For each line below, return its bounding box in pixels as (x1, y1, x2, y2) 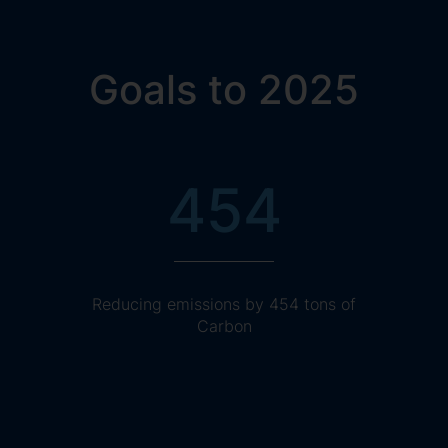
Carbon (196, 315, 252, 336)
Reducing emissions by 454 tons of (92, 293, 356, 314)
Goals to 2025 (89, 64, 359, 114)
